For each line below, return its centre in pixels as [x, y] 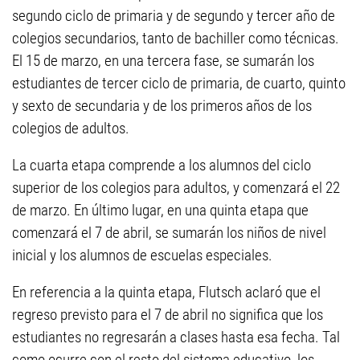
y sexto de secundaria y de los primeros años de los [162, 106]
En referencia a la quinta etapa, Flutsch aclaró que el [166, 292]
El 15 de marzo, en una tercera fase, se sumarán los [163, 61]
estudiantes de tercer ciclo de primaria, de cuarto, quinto [179, 84]
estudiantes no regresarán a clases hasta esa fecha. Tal [176, 337]
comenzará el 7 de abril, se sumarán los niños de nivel [169, 233]
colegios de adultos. [71, 129]
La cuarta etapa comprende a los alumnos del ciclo [162, 166]
